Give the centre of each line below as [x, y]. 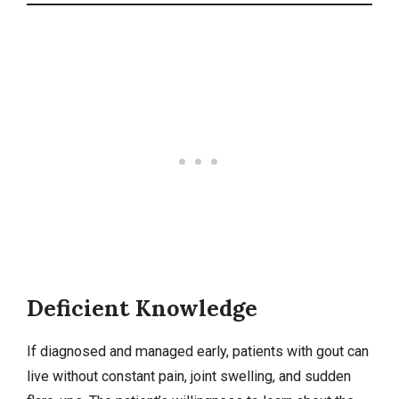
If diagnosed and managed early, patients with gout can [198, 351]
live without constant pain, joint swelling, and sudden [189, 376]
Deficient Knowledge [142, 308]
